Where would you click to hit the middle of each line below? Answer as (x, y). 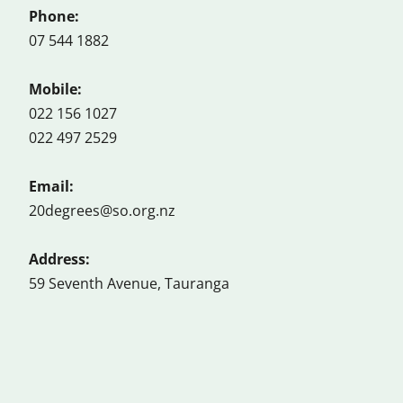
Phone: (56, 17)
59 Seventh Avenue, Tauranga (129, 284)
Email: (51, 187)
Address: (59, 260)
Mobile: (55, 90)
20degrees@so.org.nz (102, 211)
